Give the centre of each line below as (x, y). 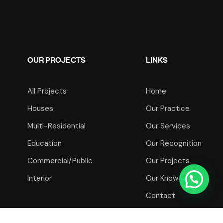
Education (44, 143)
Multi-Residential (56, 126)
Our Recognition (173, 143)
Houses (40, 109)
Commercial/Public (60, 161)
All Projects (47, 91)
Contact (160, 196)
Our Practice (167, 109)
